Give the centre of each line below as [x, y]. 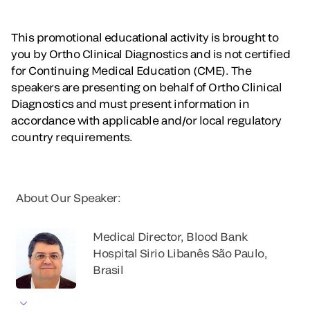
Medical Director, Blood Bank [170, 236]
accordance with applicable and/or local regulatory [146, 120]
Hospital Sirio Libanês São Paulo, [180, 253]
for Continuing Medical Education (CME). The [131, 70]
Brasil [108, 269]
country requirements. [72, 136]
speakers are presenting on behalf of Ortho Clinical [147, 86]
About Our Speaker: [70, 197]
